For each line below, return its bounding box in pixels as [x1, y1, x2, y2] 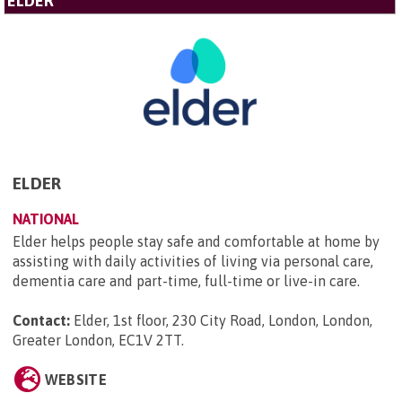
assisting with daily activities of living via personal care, [13, 252, 373, 269]
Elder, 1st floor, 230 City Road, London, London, [74, 311, 372, 328]
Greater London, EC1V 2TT [13, 331, 181, 348]
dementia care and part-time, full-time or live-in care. [13, 272, 363, 289]
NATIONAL [13, 210, 79, 227]
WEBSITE [44, 371, 107, 388]
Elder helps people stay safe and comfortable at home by [13, 232, 380, 249]
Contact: [13, 311, 70, 328]
